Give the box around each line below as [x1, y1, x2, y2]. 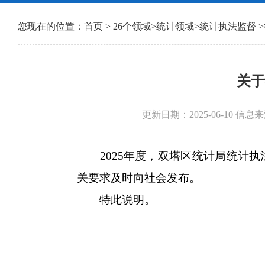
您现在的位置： [18, 21, 84, 31]
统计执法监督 [199, 21, 258, 31]
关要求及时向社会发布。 [77, 172, 201, 184]
